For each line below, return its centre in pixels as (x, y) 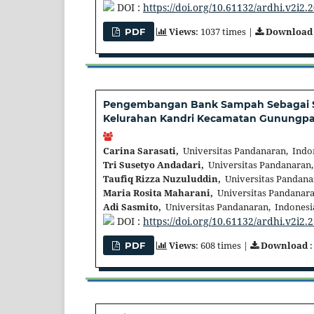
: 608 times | (223, 245)
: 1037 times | (226, 32)
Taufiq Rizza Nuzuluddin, (162, 178)
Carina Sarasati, (141, 150)
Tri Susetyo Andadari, (153, 164)
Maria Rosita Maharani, (158, 192)
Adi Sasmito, (132, 206)
